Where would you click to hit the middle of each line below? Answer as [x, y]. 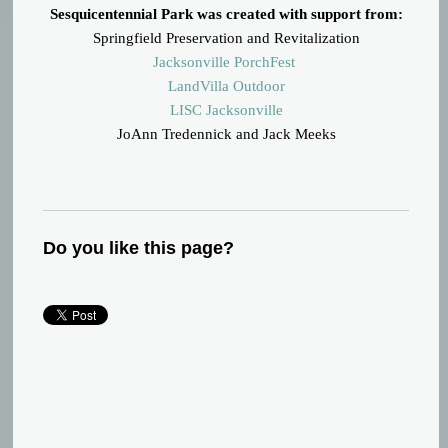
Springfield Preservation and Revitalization [226, 38]
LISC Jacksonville [226, 110]
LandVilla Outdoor [226, 86]
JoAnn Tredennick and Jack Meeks [226, 134]
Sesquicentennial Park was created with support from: [226, 14]
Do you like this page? [139, 248]
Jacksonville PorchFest [224, 62]
